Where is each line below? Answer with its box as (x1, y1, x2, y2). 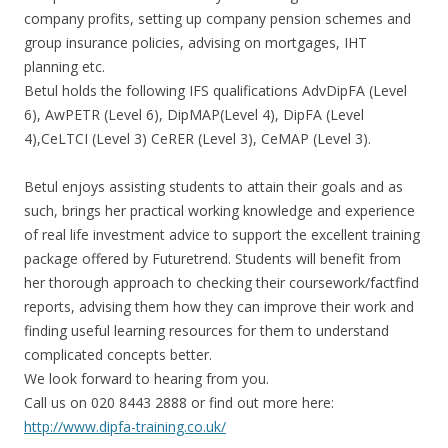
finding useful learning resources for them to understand (24, 321, 389, 341)
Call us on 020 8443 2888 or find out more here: (24, 393, 334, 413)
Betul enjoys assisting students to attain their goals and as (24, 177, 403, 197)
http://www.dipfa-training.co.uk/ (24, 417, 226, 437)
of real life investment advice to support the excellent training (24, 225, 420, 245)
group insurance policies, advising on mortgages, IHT (24, 33, 367, 53)
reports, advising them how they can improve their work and (24, 297, 414, 317)
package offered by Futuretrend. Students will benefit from (24, 249, 401, 269)
